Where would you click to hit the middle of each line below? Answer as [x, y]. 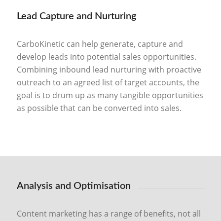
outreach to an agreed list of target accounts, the [108, 83]
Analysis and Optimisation [74, 186]
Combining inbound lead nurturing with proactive [109, 70]
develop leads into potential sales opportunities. [106, 57]
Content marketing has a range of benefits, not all [109, 214]
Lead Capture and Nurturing [76, 17]
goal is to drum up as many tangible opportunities [110, 95]
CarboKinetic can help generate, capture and [100, 44]
